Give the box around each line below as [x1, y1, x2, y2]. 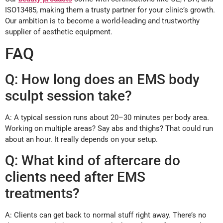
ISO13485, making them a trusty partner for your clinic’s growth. [5, 5, 215, 15]
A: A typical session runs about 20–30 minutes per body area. [5, 113, 209, 122]
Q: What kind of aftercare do [5, 152, 180, 169]
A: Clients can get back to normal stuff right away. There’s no [5, 210, 207, 220]
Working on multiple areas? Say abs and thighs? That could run [5, 124, 213, 133]
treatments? [5, 185, 80, 202]
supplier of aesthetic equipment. [5, 27, 112, 37]
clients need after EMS [5, 168, 145, 185]
